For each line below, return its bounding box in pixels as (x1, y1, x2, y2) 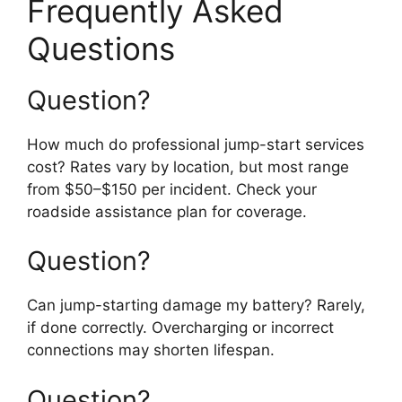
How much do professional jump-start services (27, 135, 364, 153)
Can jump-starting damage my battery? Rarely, (27, 296, 365, 315)
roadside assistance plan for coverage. (27, 202, 307, 221)
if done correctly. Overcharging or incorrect (27, 319, 334, 337)
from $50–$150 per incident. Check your (27, 179, 317, 198)
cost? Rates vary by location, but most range (27, 157, 349, 176)
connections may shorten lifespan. (27, 341, 275, 360)
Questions (27, 29, 175, 67)
